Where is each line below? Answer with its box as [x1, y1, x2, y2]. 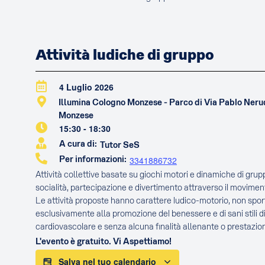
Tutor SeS [100, 140, 140, 151]
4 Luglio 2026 [59, 81, 114, 93]
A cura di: [59, 138, 97, 150]
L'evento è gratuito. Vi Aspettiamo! [35, 236, 172, 247]
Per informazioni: [59, 154, 127, 165]
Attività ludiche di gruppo [35, 46, 214, 64]
